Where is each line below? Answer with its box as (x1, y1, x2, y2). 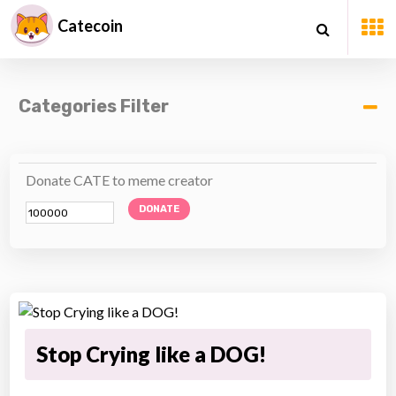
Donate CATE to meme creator (26, 171, 214, 188)
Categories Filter (19, 95, 170, 117)
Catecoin (57, 16, 123, 35)
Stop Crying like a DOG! (36, 341, 267, 367)
